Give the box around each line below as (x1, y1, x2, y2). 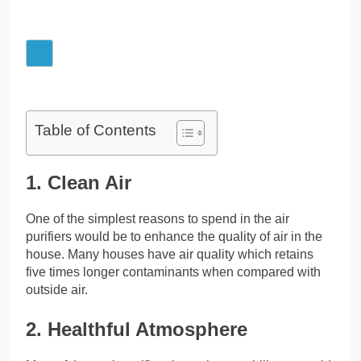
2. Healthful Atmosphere (26, 318, 247, 341)
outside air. (26, 283, 88, 297)
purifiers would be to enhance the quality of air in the (26, 230, 322, 244)
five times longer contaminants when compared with (26, 265, 321, 280)
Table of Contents (35, 122, 156, 139)
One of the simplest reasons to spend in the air (26, 212, 289, 226)
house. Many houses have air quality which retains (26, 247, 313, 262)
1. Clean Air (26, 172, 131, 194)
